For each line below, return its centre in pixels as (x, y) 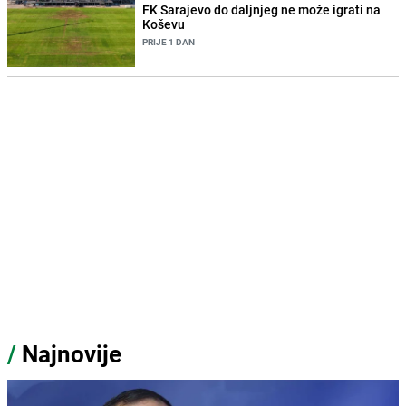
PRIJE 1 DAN (169, 42)
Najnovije (72, 354)
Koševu (164, 24)
